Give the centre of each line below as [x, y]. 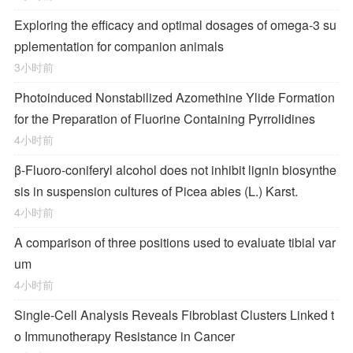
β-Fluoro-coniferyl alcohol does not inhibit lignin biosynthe [175, 170]
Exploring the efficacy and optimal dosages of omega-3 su [175, 25]
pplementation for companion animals [119, 46]
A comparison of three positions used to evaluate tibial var [175, 242]
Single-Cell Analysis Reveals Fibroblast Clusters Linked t [174, 315]
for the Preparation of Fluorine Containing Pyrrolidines [165, 119]
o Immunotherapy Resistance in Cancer [124, 336]
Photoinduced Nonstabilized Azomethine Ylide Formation [175, 97]
